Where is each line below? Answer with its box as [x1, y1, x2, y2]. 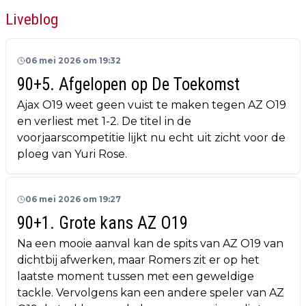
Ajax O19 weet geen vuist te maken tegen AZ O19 [17, 98, 286, 112]
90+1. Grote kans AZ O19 [17, 213, 188, 234]
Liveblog [5, 10, 58, 29]
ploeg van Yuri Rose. [17, 148, 127, 161]
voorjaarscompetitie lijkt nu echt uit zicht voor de [17, 131, 286, 145]
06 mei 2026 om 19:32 [25, 55, 121, 66]
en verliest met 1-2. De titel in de [17, 115, 191, 128]
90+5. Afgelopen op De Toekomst [17, 74, 240, 95]
